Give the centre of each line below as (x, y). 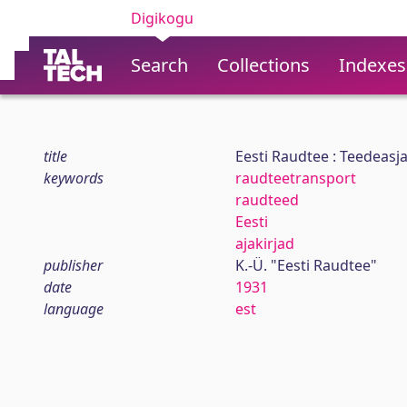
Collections (263, 65)
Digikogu (162, 18)
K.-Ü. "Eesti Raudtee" (306, 265)
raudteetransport (295, 178)
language (74, 309)
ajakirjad (264, 243)
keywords (74, 178)
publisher (73, 265)
